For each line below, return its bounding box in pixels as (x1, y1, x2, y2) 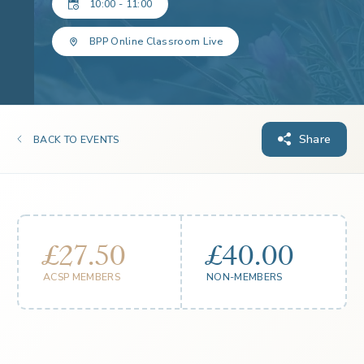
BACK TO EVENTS (33, 133, 119, 147)
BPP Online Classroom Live (89, 35, 223, 48)
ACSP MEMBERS (43, 271, 120, 284)
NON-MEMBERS (206, 271, 283, 284)
